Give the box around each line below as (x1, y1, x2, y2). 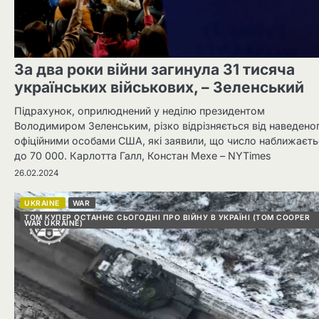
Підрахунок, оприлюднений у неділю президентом (14, 104, 265, 117)
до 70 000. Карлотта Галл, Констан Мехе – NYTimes (14, 149, 271, 162)
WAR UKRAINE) (24, 218, 83, 227)
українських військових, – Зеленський (14, 78, 304, 96)
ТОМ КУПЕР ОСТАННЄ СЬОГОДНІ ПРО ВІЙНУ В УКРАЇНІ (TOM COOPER (24, 212, 310, 221)
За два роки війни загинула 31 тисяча (14, 60, 295, 78)
